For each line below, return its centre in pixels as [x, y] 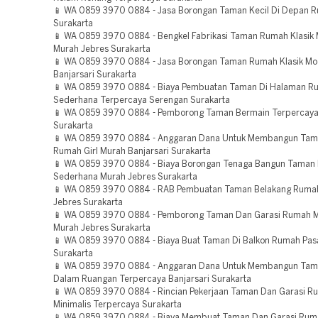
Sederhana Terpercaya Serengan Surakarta [142, 100]
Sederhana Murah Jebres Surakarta [125, 177]
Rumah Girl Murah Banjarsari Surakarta [132, 152]
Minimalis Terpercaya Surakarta [117, 305]
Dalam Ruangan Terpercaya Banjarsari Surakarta [152, 279]
